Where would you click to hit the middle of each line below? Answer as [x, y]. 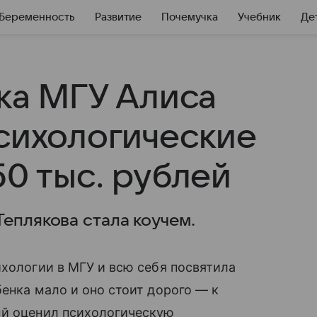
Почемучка [190, 17]
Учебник [259, 17]
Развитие [118, 17]
